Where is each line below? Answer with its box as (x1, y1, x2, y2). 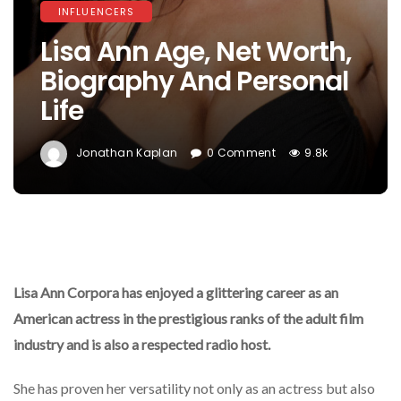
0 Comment (206, 145, 277, 161)
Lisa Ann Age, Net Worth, (40, 33, 353, 72)
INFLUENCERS (58, 4, 135, 20)
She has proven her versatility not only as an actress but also (13, 380, 375, 397)
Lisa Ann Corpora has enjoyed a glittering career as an (13, 284, 338, 301)
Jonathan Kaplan (76, 145, 178, 161)
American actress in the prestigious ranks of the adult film (13, 310, 363, 327)
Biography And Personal (40, 63, 349, 101)
